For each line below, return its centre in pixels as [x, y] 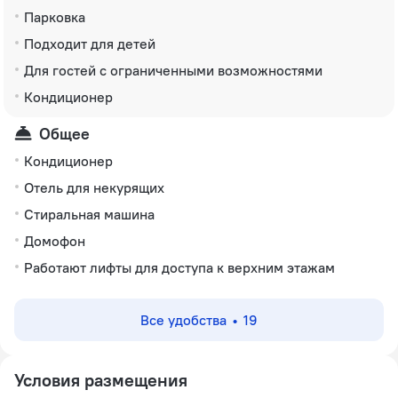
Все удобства [183, 320]
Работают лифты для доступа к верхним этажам [179, 267]
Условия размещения [101, 380]
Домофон [55, 241]
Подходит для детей [90, 44]
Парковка [55, 17]
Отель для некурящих [94, 187]
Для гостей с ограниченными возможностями [173, 70]
